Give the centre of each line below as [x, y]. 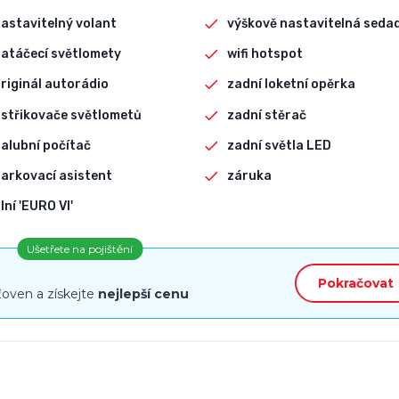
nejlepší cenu [143, 293]
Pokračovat [356, 283]
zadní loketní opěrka [292, 85]
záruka [250, 176]
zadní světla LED [280, 145]
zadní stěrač [267, 115]
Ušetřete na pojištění [80, 249]
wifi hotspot [265, 54]
